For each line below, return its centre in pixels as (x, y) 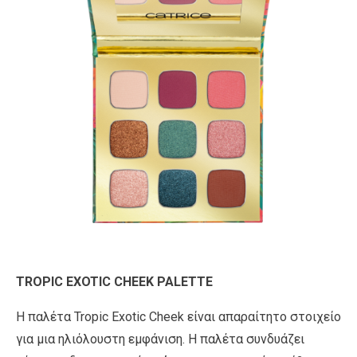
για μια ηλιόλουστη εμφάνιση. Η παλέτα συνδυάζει (160, 339)
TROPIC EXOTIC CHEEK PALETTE (114, 281)
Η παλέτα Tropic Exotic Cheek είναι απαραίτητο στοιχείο (178, 316)
